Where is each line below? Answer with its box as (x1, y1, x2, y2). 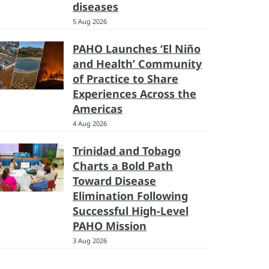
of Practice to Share (73, 71, 178, 86)
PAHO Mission (73, 219, 147, 233)
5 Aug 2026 (73, 17, 107, 26)
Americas (73, 101, 122, 116)
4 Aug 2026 (73, 119, 107, 128)
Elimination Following (73, 189, 188, 203)
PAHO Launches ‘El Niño (73, 41, 201, 56)
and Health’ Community (73, 56, 202, 71)
